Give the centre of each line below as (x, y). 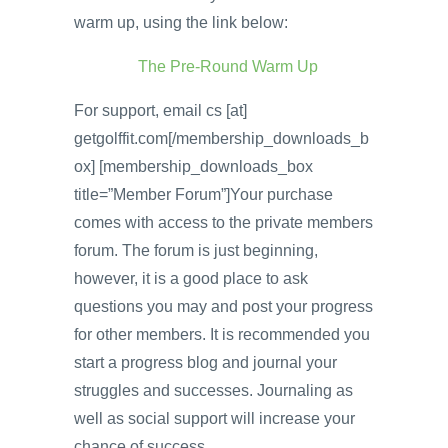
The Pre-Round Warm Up (228, 66)
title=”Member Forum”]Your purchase (203, 194)
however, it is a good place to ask (191, 278)
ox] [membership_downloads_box (193, 166)
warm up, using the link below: (181, 22)
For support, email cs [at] (160, 110)
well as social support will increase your (214, 418)
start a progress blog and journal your (205, 362)
